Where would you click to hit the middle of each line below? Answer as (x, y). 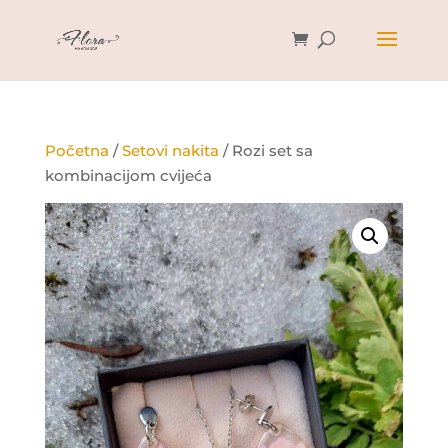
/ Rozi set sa (265, 150)
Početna (76, 150)
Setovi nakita (170, 150)
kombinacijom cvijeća (128, 175)
